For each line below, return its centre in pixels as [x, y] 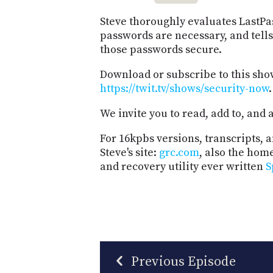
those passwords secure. [161, 50]
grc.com [179, 153]
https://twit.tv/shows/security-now [184, 89]
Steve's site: [129, 153]
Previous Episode [182, 262]
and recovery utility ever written [183, 167]
